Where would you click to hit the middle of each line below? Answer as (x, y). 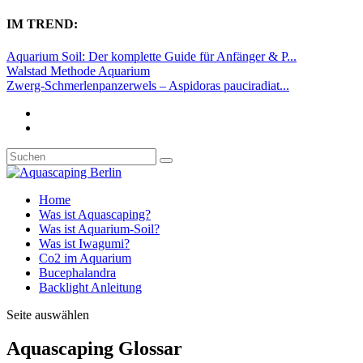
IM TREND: (42, 24)
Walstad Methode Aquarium (78, 70)
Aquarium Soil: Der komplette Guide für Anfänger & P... (152, 56)
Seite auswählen (48, 314)
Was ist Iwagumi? (84, 243)
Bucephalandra (77, 272)
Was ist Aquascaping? (95, 214)
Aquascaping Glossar (94, 349)
